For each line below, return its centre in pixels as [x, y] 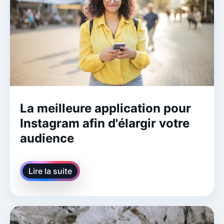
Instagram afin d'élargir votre [105, 123]
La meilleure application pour [105, 108]
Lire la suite [50, 171]
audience [47, 138]
